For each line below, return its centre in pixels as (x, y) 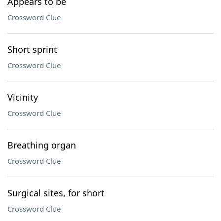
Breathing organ (42, 145)
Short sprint (32, 49)
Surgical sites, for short (56, 193)
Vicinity (23, 97)
